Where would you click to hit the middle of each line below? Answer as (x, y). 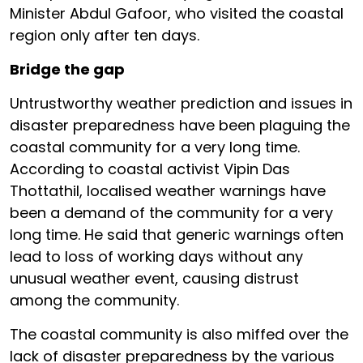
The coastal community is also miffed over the (179, 334)
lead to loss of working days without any (156, 256)
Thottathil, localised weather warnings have (168, 191)
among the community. (96, 300)
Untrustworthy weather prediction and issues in (181, 103)
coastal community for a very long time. (155, 147)
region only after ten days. (109, 35)
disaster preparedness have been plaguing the (180, 125)
